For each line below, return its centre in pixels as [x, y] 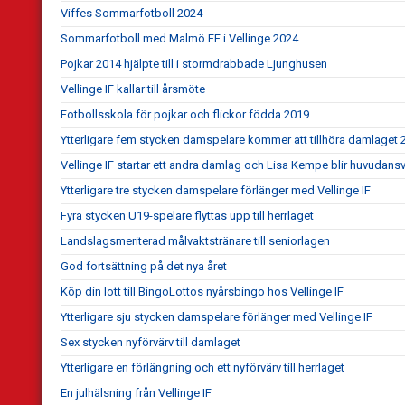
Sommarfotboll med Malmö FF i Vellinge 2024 [179, 39]
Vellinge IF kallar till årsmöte [133, 89]
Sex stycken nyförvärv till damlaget [151, 343]
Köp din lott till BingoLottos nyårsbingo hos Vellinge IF [202, 292]
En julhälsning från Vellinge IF [136, 393]
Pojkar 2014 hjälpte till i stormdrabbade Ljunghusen [194, 64]
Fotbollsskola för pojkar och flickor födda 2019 [185, 115]
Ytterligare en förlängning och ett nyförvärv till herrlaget [202, 368]
